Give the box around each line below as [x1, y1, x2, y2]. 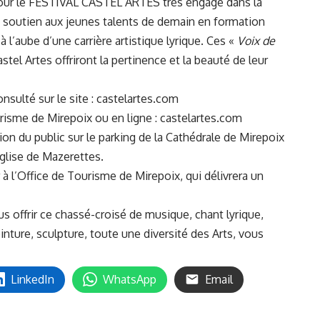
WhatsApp [103, 271, 156, 286]
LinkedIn [11, 271, 54, 286]
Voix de [237, 33, 275, 48]
